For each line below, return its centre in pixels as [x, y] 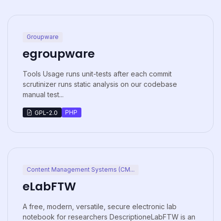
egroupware [59, 53]
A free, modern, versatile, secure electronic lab [100, 206]
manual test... [43, 94]
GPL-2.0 [46, 112]
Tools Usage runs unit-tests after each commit [97, 74]
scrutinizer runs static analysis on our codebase [100, 84]
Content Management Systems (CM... [80, 170]
